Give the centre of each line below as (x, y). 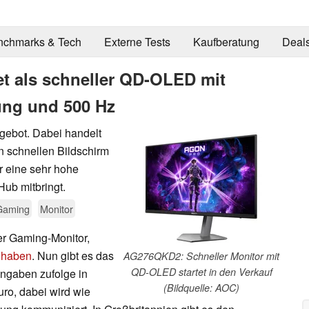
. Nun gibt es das (73, 255)
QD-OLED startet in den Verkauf (201, 271)
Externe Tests (137, 42)
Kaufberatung (226, 42)
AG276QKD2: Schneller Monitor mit (201, 256)
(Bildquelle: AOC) (201, 287)
